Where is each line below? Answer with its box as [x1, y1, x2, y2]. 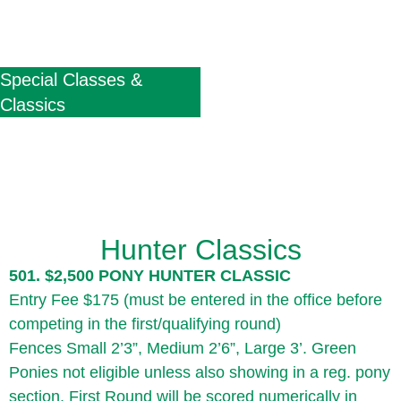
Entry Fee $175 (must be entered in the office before [9, 291, 382, 309]
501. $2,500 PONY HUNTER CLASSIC [9, 267, 291, 285]
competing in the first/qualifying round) [9, 315, 281, 333]
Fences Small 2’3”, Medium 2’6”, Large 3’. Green [9, 339, 356, 357]
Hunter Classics [99, 234, 302, 266]
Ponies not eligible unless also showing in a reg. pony [9, 363, 390, 381]
